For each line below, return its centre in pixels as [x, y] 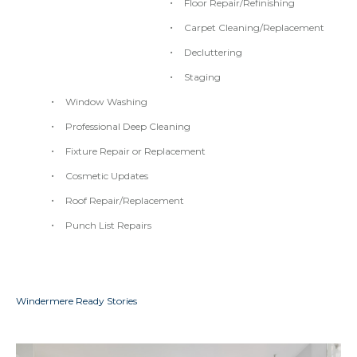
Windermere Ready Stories [76, 301]
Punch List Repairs [108, 225]
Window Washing [106, 101]
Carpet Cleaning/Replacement [254, 27]
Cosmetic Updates [107, 175]
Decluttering [213, 52]
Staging [202, 76]
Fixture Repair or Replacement [135, 151]
